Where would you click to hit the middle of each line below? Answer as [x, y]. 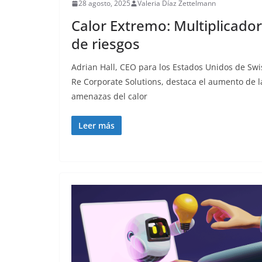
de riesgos [106, 44]
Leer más [96, 126]
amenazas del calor [109, 96]
